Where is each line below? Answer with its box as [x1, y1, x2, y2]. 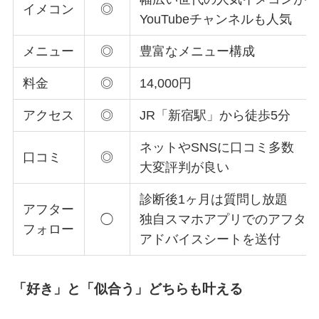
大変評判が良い [140, 159, 230, 174]
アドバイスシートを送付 [140, 231, 281, 246]
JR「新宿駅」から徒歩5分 [140, 108, 291, 122]
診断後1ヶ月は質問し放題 [140, 192, 288, 206]
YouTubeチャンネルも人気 [140, 11, 293, 26]
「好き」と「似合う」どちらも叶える [12, 281, 243, 296]
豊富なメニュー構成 [140, 43, 256, 58]
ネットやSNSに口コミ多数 [140, 140, 295, 155]
